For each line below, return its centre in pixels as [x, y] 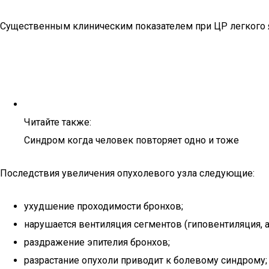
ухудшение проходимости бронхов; [104, 206]
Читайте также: [58, 122]
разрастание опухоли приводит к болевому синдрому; [146, 260]
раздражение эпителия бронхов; [97, 242]
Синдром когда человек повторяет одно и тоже [131, 140]
